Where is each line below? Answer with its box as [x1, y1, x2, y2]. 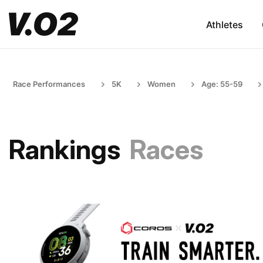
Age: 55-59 [201, 79, 242, 89]
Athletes [205, 18, 243, 31]
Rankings [9, 133, 120, 166]
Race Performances [13, 79, 85, 89]
